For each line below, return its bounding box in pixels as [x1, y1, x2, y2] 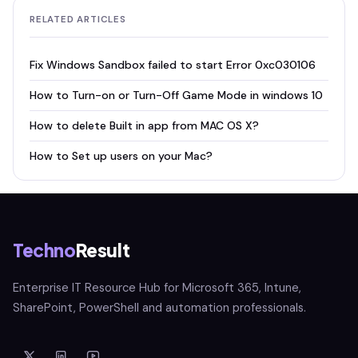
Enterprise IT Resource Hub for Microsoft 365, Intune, [13, 280, 301, 296]
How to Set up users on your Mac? [30, 149, 213, 163]
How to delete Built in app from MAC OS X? [30, 118, 259, 133]
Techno [13, 239, 76, 261]
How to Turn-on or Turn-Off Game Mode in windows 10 [30, 88, 323, 102]
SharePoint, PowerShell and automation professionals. [13, 300, 306, 316]
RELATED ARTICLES [30, 14, 126, 26]
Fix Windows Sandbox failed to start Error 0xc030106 [30, 58, 316, 72]
